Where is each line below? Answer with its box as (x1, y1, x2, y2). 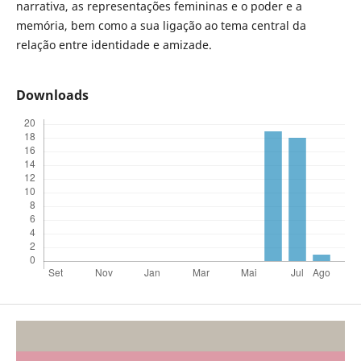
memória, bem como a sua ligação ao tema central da (15, 18, 306, 34)
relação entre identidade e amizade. (15, 37, 212, 53)
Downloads (15, 86, 89, 105)
